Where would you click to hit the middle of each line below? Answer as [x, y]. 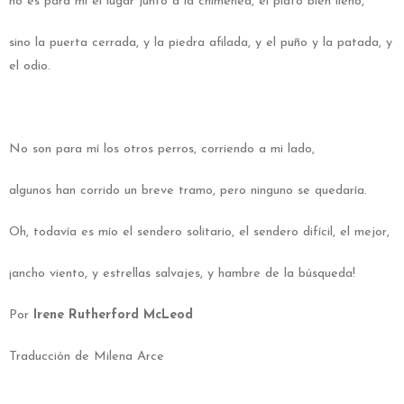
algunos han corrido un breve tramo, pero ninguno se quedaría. [188, 190]
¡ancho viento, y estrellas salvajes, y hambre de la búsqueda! [182, 273]
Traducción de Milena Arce [87, 356]
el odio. [30, 66]
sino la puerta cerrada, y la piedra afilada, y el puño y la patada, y [201, 42]
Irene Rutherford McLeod [113, 315]
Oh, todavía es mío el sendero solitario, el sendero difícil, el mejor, [199, 232]
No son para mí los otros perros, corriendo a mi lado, [162, 149]
